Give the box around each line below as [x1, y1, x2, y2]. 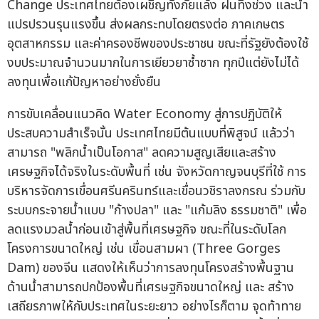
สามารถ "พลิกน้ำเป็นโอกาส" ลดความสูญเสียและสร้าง [7, 143, 276, 163]
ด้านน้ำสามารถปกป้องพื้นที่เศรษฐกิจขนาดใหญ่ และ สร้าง [7, 278, 294, 298]
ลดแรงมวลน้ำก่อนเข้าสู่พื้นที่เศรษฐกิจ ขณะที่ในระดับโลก [7, 220, 286, 240]
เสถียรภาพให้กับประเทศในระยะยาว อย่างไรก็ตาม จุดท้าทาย [7, 297, 301, 317]
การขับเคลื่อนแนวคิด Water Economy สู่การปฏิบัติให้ [7, 105, 282, 125]
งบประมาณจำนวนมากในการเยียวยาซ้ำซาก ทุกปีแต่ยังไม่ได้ [7, 53, 299, 73]
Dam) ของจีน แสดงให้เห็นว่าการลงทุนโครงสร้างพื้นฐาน [7, 258, 294, 278]
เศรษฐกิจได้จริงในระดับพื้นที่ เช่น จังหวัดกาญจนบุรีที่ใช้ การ [7, 162, 306, 182]
